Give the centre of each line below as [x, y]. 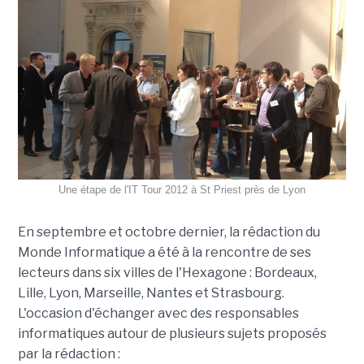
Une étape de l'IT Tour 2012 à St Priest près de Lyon [182, 190]
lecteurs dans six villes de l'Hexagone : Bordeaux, [167, 273]
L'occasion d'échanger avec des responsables [158, 314]
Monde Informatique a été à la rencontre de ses [164, 253]
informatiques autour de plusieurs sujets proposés [172, 334]
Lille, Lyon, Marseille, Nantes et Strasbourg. [151, 293]
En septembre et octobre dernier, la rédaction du [169, 232]
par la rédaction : [69, 354]
